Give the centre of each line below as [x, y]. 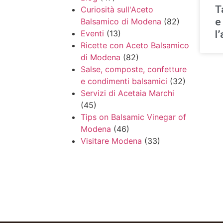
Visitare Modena [111, 141]
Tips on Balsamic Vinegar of [133, 117]
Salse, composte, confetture [134, 69]
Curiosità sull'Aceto [117, 10]
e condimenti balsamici [124, 81]
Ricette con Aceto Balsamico [135, 46]
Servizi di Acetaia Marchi [127, 93]
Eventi [92, 34]
